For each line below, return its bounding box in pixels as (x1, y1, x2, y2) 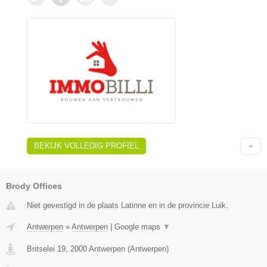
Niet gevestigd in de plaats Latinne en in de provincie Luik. (27, 201, 228, 210)
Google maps (114, 222, 163, 232)
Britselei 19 (27, 244, 66, 254)
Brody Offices (6, 181, 62, 191)
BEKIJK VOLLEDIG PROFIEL (34, 141, 139, 151)
